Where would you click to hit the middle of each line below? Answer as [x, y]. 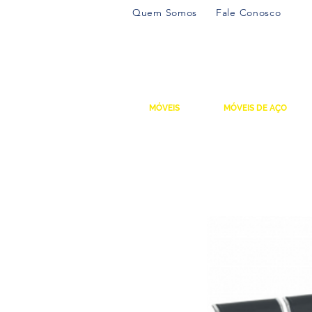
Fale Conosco [249, 13]
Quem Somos [165, 13]
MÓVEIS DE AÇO [255, 108]
